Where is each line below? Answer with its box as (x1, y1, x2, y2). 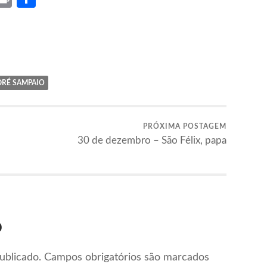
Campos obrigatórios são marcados (44, 252, 209, 263)
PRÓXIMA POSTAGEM (143, 122, 226, 130)
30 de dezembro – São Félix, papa (77, 135, 226, 145)
